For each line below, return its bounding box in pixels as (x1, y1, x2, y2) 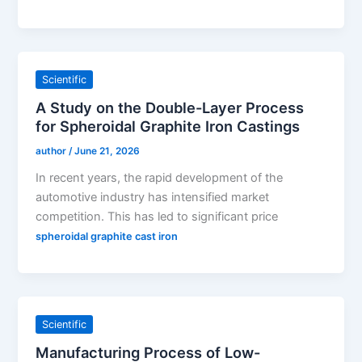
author (36, 145, 69, 157)
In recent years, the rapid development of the (36, 170, 284, 185)
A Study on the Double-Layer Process (36, 98, 305, 116)
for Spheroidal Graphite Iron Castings (36, 116, 301, 135)
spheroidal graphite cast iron (36, 229, 179, 242)
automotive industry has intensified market (36, 189, 270, 204)
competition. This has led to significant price (36, 208, 279, 224)
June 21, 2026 (74, 145, 141, 157)
